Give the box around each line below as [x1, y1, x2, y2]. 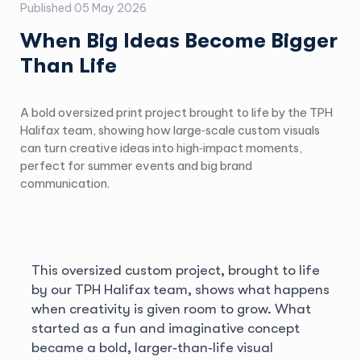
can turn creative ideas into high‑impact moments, [19, 139, 302, 156]
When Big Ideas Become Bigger [19, 28, 338, 52]
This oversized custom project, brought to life [31, 261, 320, 278]
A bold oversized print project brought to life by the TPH [19, 104, 333, 120]
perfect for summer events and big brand [19, 157, 252, 173]
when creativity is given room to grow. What [31, 300, 311, 317]
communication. [19, 175, 110, 191]
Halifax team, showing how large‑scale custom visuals [19, 122, 320, 138]
